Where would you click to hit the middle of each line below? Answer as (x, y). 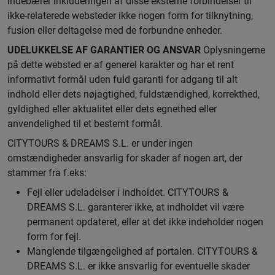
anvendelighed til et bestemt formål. (85, 124)
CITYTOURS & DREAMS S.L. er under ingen (100, 143)
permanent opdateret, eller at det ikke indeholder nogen (145, 222)
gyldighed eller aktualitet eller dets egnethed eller (112, 109)
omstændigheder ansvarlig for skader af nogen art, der (125, 158)
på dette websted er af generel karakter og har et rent (121, 65)
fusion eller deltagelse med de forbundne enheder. (115, 30)
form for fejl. (54, 237)
